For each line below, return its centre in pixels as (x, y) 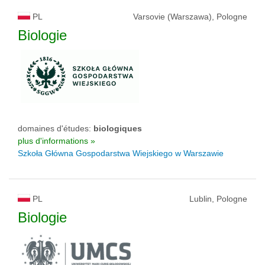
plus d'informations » (56, 141)
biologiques (118, 128)
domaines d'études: (56, 128)
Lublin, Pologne (218, 199)
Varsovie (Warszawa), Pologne (190, 17)
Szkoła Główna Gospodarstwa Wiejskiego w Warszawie (121, 153)
